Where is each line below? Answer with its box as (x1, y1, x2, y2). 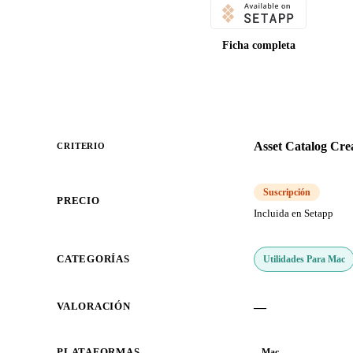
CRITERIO (57, 141, 106, 151)
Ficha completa (221, 39, 295, 52)
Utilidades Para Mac (263, 253, 346, 265)
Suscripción (263, 187, 310, 199)
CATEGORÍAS (57, 254, 130, 266)
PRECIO (57, 195, 100, 207)
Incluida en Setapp (254, 208, 333, 220)
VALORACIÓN (57, 301, 131, 313)
